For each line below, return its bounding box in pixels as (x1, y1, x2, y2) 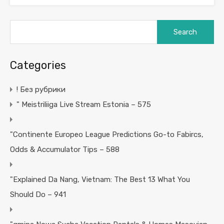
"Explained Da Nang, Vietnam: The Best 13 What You (10, 175, 190, 184)
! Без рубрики (16, 85, 65, 94)
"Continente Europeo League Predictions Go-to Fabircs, (10, 130, 203, 139)
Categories (10, 58, 66, 72)
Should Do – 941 (10, 190, 66, 199)
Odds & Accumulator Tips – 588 (10, 145, 119, 154)
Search (156, 19, 180, 29)
